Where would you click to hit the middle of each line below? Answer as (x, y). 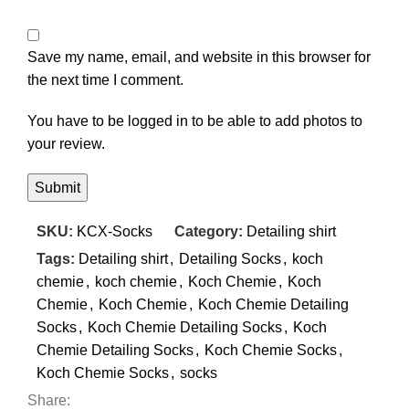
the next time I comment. (105, 80)
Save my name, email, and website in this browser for (199, 57)
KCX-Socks (115, 231)
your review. (66, 144)
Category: (209, 231)
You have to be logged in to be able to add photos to (195, 121)
